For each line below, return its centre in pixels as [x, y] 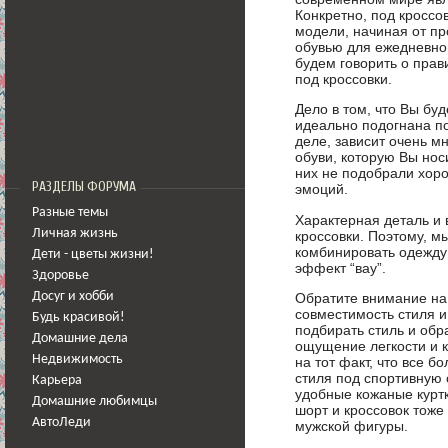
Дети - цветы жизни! [93, 254]
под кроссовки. [343, 79]
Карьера [57, 380]
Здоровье [60, 275]
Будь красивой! [78, 317]
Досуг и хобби [73, 296]
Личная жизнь [75, 233]
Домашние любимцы [94, 401]
